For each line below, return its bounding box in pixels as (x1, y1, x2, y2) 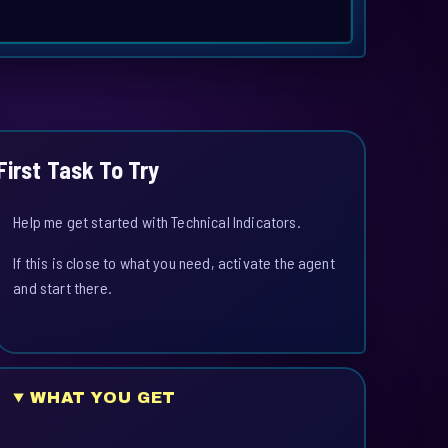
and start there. (13, 278, 112, 298)
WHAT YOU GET (30, 389, 176, 407)
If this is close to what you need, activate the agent (13, 253, 335, 273)
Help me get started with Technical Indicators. (13, 212, 301, 232)
